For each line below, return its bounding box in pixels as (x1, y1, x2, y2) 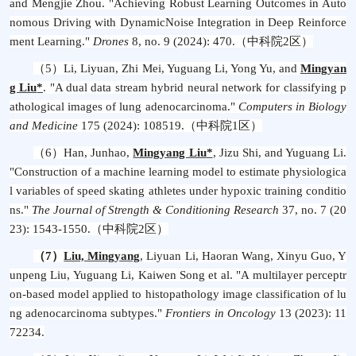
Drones (93, 35, 129, 48)
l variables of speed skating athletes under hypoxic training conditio (10, 184, 346, 197)
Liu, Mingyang (64, 250, 141, 262)
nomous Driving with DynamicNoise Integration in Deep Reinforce (10, 16, 346, 29)
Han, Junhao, (64, 146, 133, 159)
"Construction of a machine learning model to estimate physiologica (10, 165, 346, 178)
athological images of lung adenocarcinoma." (10, 100, 238, 113)
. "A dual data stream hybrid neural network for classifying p (43, 81, 347, 94)
